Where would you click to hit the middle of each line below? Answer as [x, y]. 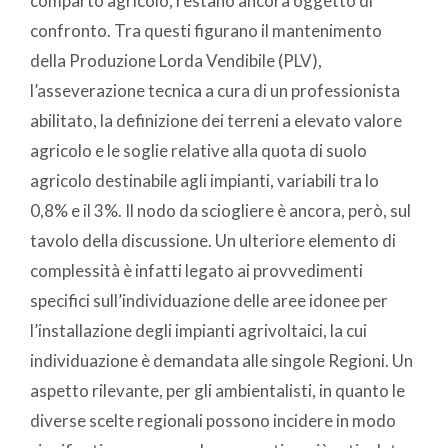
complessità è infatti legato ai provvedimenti [196, 270]
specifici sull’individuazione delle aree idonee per [209, 300]
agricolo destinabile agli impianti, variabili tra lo [204, 180]
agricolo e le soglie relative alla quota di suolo [198, 150]
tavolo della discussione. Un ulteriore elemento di [213, 240]
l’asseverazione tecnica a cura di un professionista [215, 90]
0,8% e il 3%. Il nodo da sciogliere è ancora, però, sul [220, 210]
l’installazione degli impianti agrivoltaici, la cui [198, 330]
